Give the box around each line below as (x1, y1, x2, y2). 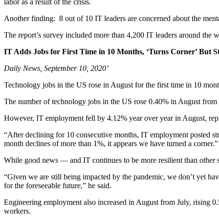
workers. (4, 207, 31, 215)
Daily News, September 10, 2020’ (4, 64, 109, 72)
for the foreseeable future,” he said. (4, 181, 111, 190)
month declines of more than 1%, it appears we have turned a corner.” (4, 139, 218, 148)
